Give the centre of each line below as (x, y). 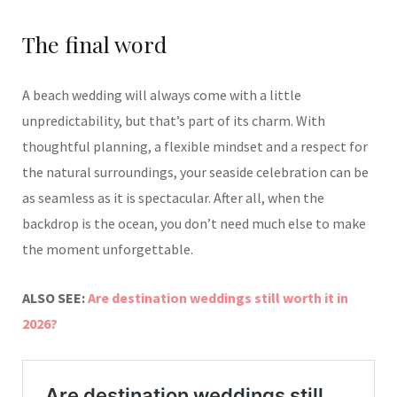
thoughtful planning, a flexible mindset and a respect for (195, 146)
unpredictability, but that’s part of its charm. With (174, 121)
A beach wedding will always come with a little (162, 95)
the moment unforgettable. (108, 249)
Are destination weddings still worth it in (218, 298)
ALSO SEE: (55, 298)
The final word (94, 44)
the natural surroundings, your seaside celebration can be (195, 172)
